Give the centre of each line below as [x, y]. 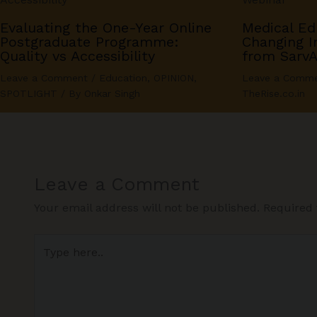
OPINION [174, 78]
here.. [48, 261]
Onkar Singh [112, 94]
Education [123, 78]
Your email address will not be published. [147, 208]
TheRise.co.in [274, 94]
